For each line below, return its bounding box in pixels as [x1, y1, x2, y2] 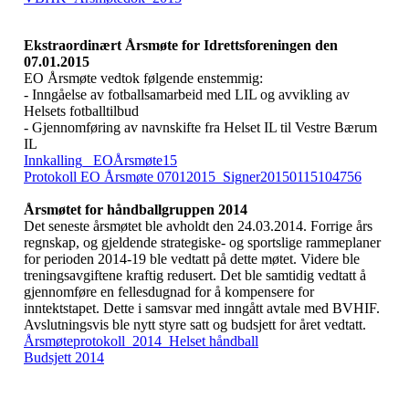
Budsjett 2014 [24, 350, 104, 365]
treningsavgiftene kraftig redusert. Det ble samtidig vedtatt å [24, 267, 366, 283]
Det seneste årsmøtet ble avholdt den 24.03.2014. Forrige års [24, 218, 372, 234]
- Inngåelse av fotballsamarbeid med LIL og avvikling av [24, 87, 350, 102]
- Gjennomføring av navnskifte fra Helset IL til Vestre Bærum [24, 120, 377, 135]
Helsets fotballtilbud [24, 103, 139, 119]
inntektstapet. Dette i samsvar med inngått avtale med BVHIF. [24, 300, 380, 316]
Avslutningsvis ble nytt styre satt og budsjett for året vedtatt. [24, 317, 366, 332]
